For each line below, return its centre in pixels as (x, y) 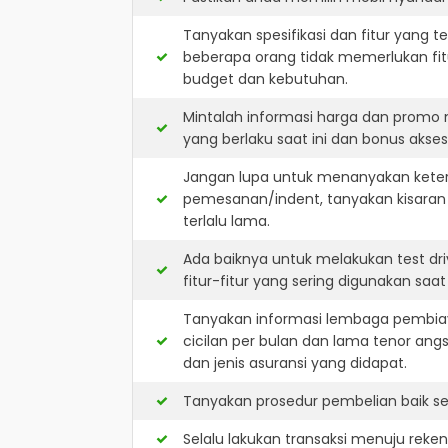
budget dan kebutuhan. (265, 79)
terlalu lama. (226, 221)
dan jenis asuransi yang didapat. (295, 363)
